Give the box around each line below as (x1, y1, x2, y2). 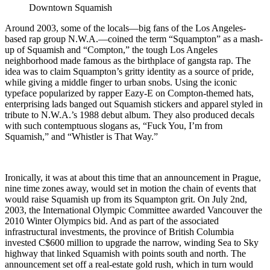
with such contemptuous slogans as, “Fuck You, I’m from (5, 120, 222, 131)
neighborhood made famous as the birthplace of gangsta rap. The (5, 55, 251, 66)
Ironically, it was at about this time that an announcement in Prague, (5, 172, 261, 183)
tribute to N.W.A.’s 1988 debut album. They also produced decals (5, 109, 254, 120)
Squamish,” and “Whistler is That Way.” (5, 131, 158, 142)
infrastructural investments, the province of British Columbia (5, 226, 234, 237)
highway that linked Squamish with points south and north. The (5, 248, 246, 259)
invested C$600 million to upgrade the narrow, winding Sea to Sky (5, 237, 259, 248)
